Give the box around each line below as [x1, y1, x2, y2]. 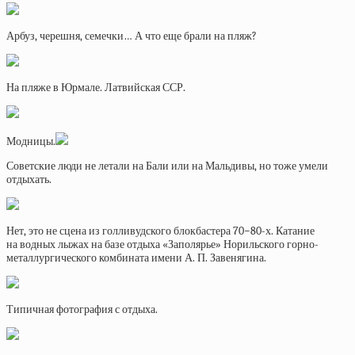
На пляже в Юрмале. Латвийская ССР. [6, 81, 185, 94]
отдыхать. [6, 173, 52, 186]
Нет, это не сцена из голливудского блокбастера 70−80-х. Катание [6, 224, 315, 238]
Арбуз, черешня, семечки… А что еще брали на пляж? [6, 29, 257, 43]
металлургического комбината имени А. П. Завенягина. [6, 251, 266, 265]
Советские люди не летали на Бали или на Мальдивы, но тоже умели [6, 159, 328, 173]
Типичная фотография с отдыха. [6, 303, 158, 316]
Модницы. [6, 135, 55, 148]
